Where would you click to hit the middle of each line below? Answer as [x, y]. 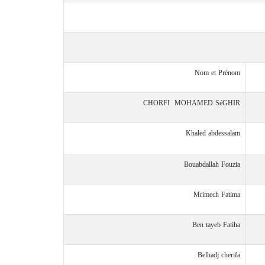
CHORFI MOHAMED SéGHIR [192, 103]
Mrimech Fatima [217, 195]
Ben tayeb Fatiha [216, 225]
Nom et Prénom [217, 73]
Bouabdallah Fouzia [212, 164]
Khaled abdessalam [213, 133]
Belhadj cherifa [219, 255]
